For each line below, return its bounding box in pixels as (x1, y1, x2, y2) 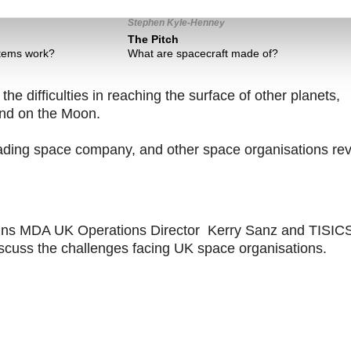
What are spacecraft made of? (128, 47, 279, 60)
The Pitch (128, 33, 179, 46)
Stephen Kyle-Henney (128, 17, 226, 29)
